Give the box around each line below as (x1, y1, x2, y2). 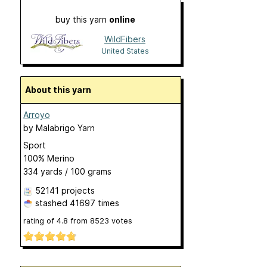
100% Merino (23, 153, 74, 163)
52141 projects (35, 185, 95, 195)
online (108, 14, 135, 24)
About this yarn (30, 84, 91, 95)
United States (101, 46, 149, 55)
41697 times (69, 197, 119, 208)
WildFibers (104, 33, 145, 44)
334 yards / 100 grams (23, 166, 111, 176)
